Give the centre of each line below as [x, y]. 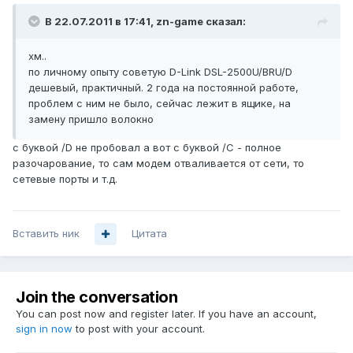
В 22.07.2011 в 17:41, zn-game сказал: [145, 22]
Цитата [149, 234]
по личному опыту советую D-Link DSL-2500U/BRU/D [160, 72]
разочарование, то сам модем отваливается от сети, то [158, 163]
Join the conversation [97, 297]
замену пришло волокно [91, 119]
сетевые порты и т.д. [65, 179]
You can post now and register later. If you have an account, [166, 314]
